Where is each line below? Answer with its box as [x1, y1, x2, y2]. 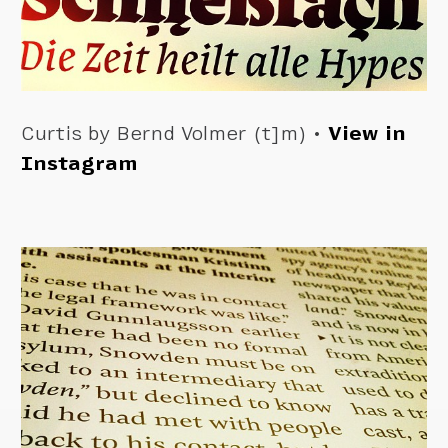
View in [328, 123, 407, 144]
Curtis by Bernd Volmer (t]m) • [21, 123, 329, 144]
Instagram [21, 153, 139, 174]
